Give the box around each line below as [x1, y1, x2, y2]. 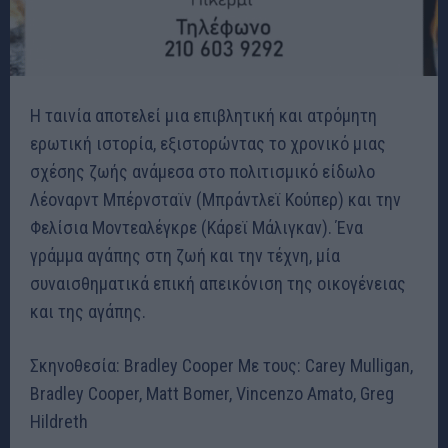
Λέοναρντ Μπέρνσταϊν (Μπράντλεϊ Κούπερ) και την [30, 189, 401, 211]
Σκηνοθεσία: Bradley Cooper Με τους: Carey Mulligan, [30, 355, 413, 377]
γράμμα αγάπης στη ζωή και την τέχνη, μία [30, 245, 340, 267]
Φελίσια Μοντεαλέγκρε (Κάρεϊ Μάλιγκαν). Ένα [30, 217, 363, 239]
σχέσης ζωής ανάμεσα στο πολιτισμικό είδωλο [30, 161, 375, 183]
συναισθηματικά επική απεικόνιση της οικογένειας [30, 273, 406, 295]
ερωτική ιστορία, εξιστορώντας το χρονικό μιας [30, 133, 386, 155]
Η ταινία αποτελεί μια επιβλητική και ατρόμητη [30, 105, 377, 127]
